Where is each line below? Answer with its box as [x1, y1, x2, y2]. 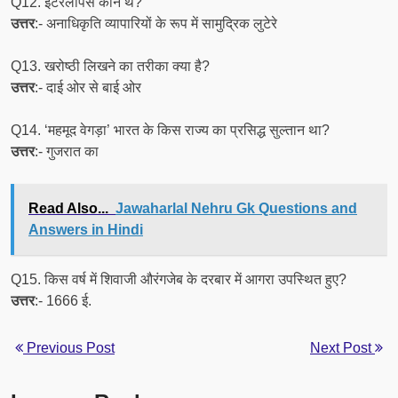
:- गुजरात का [35, 144, 99, 159]
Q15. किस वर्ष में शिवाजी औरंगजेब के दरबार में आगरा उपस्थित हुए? [11, 272, 346, 287]
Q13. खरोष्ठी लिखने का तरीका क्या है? [11, 59, 210, 74]
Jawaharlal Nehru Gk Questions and [115, 201, 357, 216]
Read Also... [28, 201, 108, 216]
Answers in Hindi [28, 222, 143, 237]
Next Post [310, 340, 375, 355]
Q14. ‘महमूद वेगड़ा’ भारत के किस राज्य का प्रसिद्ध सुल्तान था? [11, 123, 330, 138]
